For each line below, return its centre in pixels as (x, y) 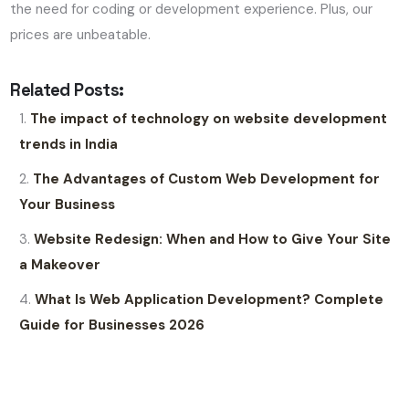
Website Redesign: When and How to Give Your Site (213, 239)
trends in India (69, 144)
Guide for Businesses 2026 (112, 325)
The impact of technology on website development (209, 118)
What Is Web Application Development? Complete (210, 299)
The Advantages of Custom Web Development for (207, 178)
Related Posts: (67, 89)
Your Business (68, 204)
